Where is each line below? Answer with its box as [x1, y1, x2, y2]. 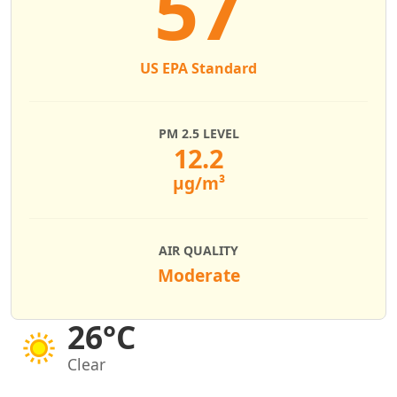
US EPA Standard [140, 58, 257, 78]
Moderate [157, 263, 240, 287]
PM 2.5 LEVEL [158, 125, 239, 142]
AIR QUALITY [159, 242, 238, 259]
